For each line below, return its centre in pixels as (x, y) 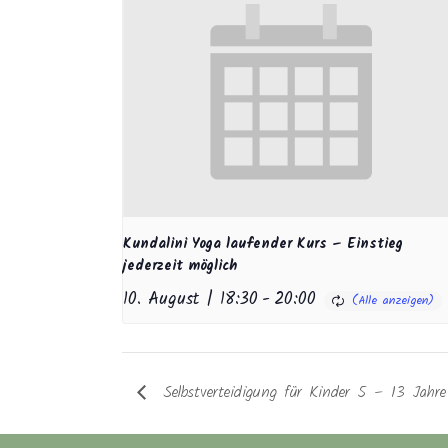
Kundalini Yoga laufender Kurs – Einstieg (263, 244)
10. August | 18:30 (190, 300)
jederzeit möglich (180, 266)
